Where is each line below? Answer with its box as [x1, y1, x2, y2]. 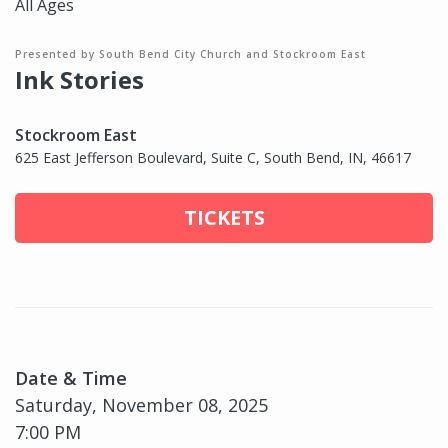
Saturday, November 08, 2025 [15, 393, 268, 418]
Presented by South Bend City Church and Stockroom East [15, 47, 366, 62]
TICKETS [183, 204, 265, 232]
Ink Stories [15, 63, 144, 97]
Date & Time [15, 366, 127, 391]
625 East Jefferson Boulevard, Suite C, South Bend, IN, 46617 [15, 148, 411, 168]
